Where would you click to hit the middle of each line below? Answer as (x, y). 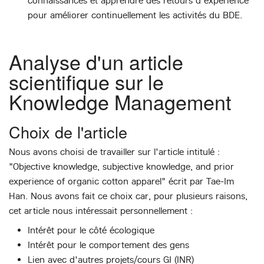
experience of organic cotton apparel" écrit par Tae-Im (121, 181)
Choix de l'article (68, 132)
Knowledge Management (120, 102)
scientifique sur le (86, 82)
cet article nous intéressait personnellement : (101, 211)
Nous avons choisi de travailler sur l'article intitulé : (114, 152)
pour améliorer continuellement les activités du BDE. (135, 15)
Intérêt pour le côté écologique (91, 230)
